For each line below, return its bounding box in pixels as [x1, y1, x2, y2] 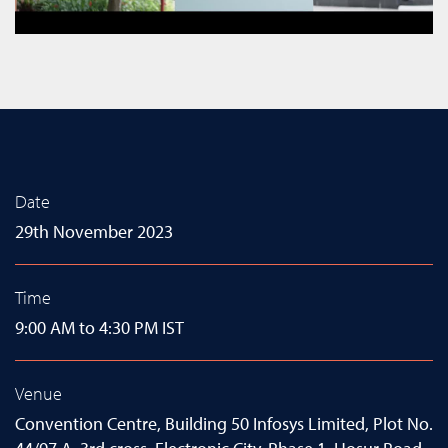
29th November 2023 [15, 220, 173, 244]
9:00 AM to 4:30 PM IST [15, 316, 184, 340]
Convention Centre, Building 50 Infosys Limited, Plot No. [15, 412, 433, 436]
